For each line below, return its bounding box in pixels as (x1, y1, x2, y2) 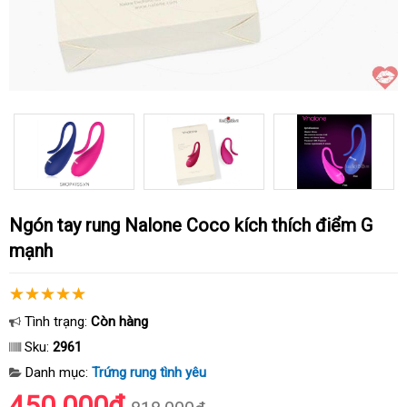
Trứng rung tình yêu (92, 364, 206, 381)
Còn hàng (91, 313, 148, 330)
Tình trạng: (21, 313, 91, 330)
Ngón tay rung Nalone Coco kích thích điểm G (9, 214, 23, 236)
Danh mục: (22, 364, 92, 381)
